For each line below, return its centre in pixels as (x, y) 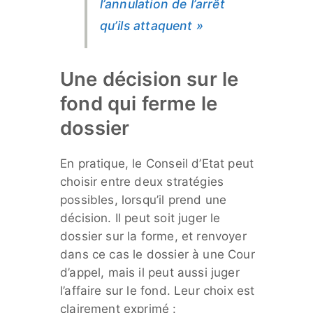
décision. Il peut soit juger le (140, 218)
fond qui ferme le (139, 103)
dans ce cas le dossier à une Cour (158, 254)
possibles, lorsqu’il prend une (144, 199)
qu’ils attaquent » (151, 25)
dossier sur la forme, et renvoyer (153, 236)
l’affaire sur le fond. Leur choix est (158, 290)
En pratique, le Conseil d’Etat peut (157, 163)
